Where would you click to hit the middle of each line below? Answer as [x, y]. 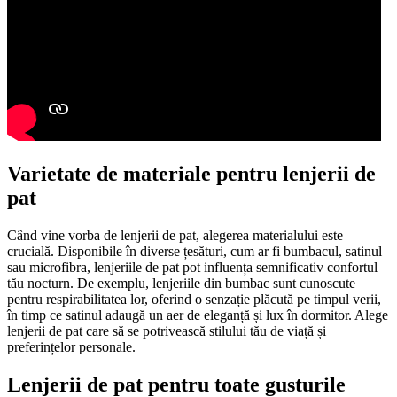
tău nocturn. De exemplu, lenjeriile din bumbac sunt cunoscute [181, 283]
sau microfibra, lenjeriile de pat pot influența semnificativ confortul [192, 267]
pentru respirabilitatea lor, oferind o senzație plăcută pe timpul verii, [194, 299]
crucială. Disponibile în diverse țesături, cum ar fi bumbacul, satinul [195, 251]
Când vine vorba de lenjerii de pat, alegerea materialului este [175, 235]
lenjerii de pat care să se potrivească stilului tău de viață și [167, 331]
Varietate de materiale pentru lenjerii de [191, 173]
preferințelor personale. [71, 346]
